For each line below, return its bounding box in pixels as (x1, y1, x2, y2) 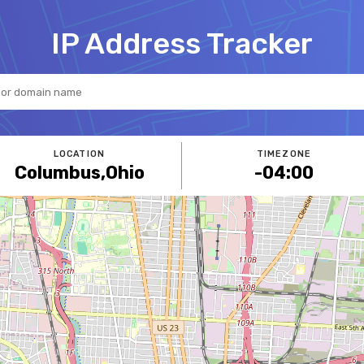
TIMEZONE (257, 149, 311, 159)
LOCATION (54, 149, 105, 159)
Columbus (14, 162, 101, 183)
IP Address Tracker (51, 26, 313, 61)
